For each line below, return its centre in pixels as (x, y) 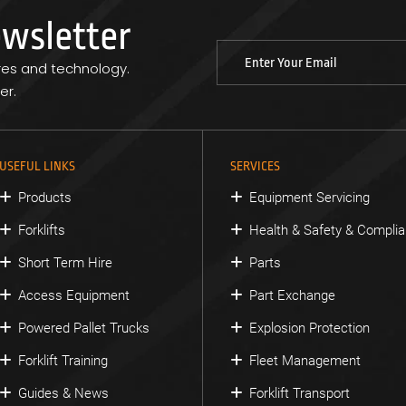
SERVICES (255, 165)
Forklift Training (63, 360)
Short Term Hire (66, 262)
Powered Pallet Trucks (84, 328)
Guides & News (64, 393)
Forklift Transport (299, 393)
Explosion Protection (309, 328)
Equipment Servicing (309, 197)
